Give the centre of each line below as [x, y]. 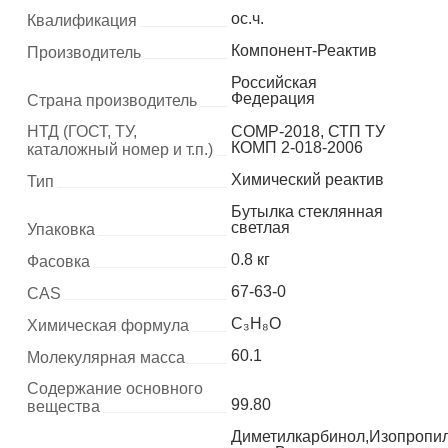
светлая [260, 227]
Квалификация [81, 20]
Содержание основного [114, 388]
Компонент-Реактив [303, 50]
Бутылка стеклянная [306, 211]
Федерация [272, 98]
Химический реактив [307, 179]
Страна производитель [111, 100]
